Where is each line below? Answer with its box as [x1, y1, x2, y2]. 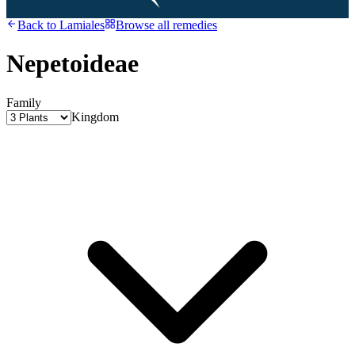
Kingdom [71, 109, 119, 124]
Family [6, 95, 41, 109]
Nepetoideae [6, 49, 139, 78]
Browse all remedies [116, 18, 217, 32]
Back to [17, 18, 59, 32]
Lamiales [59, 18, 105, 32]
